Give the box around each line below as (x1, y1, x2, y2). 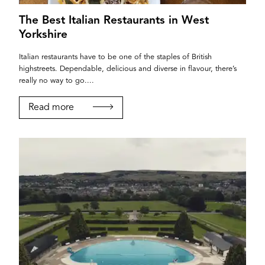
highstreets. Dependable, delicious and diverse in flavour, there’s (19, 64, 237, 73)
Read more (28, 102, 74, 112)
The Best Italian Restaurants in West (19, 14, 209, 27)
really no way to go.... (19, 76, 94, 85)
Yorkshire (19, 28, 67, 41)
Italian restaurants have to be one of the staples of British (19, 53, 212, 61)
